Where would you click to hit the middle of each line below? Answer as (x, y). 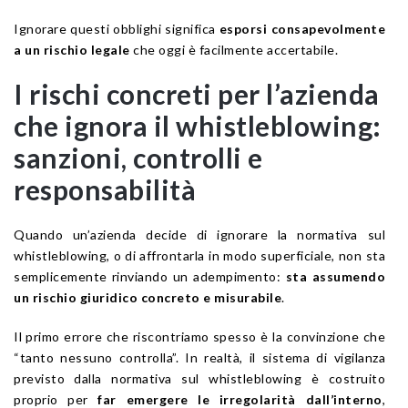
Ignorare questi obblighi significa (117, 29)
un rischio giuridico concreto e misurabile (148, 298)
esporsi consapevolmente (302, 29)
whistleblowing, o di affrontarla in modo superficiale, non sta (199, 256)
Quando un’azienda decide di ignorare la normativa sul (199, 235)
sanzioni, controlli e (138, 158)
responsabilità (105, 190)
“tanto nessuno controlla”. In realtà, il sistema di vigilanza (199, 358)
